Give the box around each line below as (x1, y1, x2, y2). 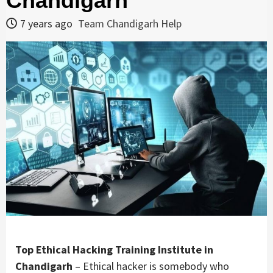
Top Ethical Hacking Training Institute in (15, 242, 213, 257)
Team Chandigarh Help (78, 16, 182, 31)
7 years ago (20, 16, 75, 31)
